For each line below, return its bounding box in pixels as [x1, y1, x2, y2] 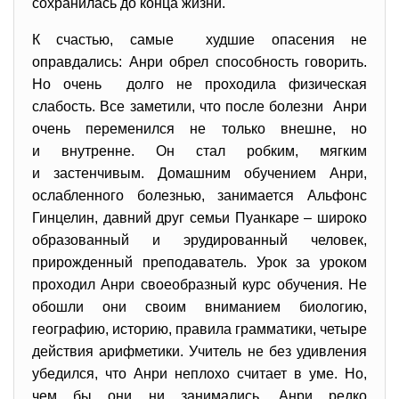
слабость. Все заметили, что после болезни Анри [32, 99, 367, 114]
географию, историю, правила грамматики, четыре [32, 322, 367, 337]
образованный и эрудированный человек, [32, 232, 367, 248]
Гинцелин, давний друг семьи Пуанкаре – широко [32, 210, 367, 225]
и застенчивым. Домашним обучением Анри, [32, 166, 367, 181]
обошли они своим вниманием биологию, [32, 299, 367, 314]
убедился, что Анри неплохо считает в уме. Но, [32, 366, 367, 381]
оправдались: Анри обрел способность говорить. [32, 54, 367, 69]
